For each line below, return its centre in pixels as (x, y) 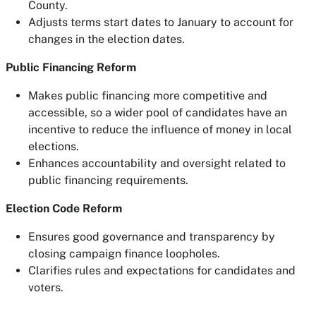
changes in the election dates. (107, 39)
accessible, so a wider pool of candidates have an (158, 113)
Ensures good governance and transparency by (152, 237)
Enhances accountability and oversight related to (157, 163)
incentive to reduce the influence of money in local (160, 129)
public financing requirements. (108, 180)
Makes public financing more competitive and (148, 96)
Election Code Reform (64, 208)
